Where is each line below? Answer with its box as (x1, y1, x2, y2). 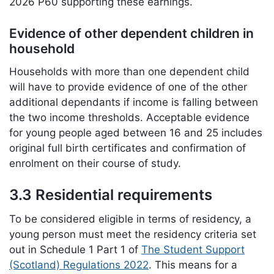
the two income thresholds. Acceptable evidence (9, 111, 250, 124)
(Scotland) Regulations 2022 (9, 259, 149, 271)
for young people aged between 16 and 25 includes (9, 126, 262, 139)
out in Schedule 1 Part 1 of (9, 243, 141, 256)
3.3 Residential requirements (9, 186, 212, 204)
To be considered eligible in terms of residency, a (9, 213, 251, 225)
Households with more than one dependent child (9, 65, 250, 78)
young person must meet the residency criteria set (9, 228, 256, 240)
